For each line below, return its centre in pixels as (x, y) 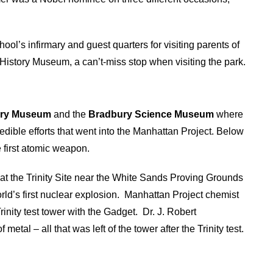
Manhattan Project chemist (181, 194)
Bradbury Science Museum (151, 115)
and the (70, 115)
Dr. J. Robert (168, 211)
